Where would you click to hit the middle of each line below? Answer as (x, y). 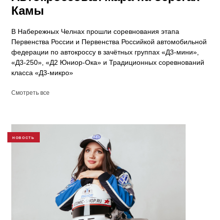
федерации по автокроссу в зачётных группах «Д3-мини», (105, 52)
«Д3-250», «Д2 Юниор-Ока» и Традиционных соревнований (108, 63)
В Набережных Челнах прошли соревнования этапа (95, 32)
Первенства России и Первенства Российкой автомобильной (109, 42)
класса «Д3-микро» (42, 73)
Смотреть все (30, 93)
